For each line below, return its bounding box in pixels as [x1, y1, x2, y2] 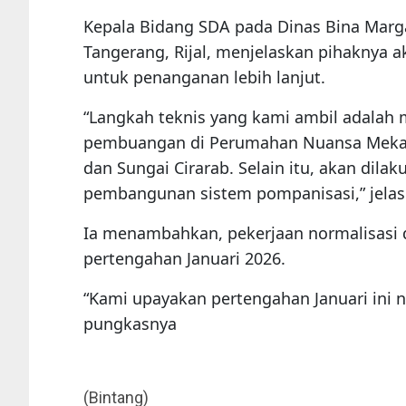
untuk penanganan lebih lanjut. [83, 66, 325, 89]
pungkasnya [83, 313, 177, 335]
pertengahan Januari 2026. [83, 247, 285, 270]
